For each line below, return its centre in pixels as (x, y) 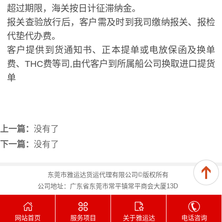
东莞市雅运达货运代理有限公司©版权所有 (108, 175)
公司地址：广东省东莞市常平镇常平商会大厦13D (108, 186)
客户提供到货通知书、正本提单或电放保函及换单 (111, 50)
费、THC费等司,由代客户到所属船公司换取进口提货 (111, 64)
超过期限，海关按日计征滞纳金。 (74, 8)
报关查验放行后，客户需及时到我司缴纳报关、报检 (111, 22)
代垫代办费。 (34, 36)
